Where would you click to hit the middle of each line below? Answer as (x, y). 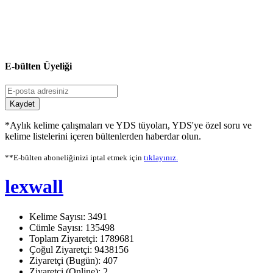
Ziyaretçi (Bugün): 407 (73, 260)
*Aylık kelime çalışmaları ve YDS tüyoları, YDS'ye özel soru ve (128, 125)
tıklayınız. (161, 157)
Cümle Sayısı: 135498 (72, 227)
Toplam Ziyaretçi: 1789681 (82, 238)
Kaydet (22, 104)
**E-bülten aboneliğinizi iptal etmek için (74, 157)
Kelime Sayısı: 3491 (68, 216)
